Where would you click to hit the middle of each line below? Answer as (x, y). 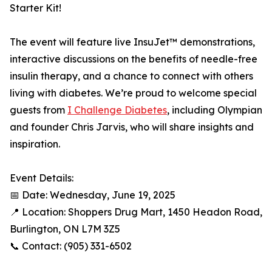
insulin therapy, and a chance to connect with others (131, 76)
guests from (39, 110)
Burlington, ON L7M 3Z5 (65, 229)
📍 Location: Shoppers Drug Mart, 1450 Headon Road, (136, 212)
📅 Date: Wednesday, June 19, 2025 (93, 195)
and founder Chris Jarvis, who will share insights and (132, 127)
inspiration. (35, 144)
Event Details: (42, 178)
